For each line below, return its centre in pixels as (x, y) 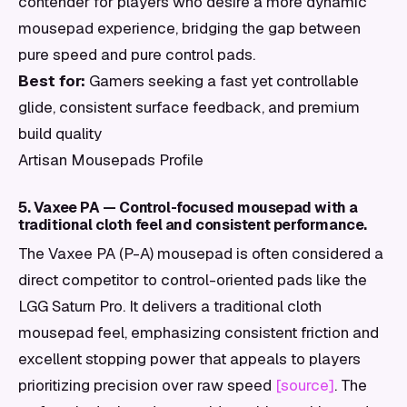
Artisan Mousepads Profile (111, 160)
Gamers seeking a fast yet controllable (222, 81)
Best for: (52, 81)
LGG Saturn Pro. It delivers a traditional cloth (170, 306)
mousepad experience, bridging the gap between (189, 28)
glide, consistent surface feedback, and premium (189, 107)
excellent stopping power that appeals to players (189, 359)
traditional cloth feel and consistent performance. (193, 225)
